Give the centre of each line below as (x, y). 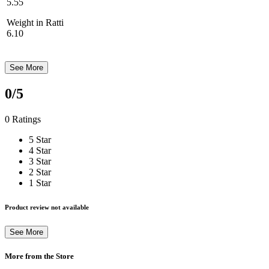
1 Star (40, 183)
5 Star (40, 139)
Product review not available (47, 207)
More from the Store (39, 256)
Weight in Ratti (40, 23)
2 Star (40, 172)
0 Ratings (23, 119)
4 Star (40, 150)
